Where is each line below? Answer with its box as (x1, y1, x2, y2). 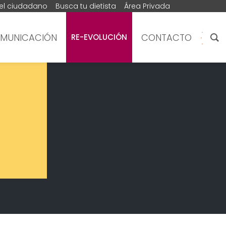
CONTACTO (141, 31, 192, 44)
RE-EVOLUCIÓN (71, 32, 127, 42)
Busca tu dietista (55, 1, 116, 11)
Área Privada (124, 1, 170, 11)
